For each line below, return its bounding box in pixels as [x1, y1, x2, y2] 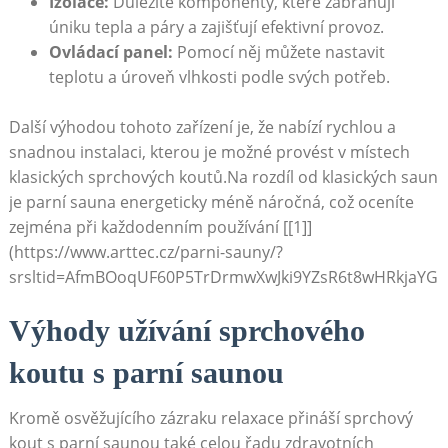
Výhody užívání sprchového [8, 313, 365, 347]
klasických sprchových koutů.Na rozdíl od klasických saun [8, 165, 438, 188]
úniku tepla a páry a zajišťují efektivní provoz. [48, 15, 384, 38]
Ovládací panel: [48, 40, 173, 63]
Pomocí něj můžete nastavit [172, 40, 385, 63]
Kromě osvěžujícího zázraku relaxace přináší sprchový [8, 406, 413, 429]
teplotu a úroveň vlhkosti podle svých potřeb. [48, 65, 390, 88]
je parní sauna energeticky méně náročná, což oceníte [8, 190, 414, 213]
